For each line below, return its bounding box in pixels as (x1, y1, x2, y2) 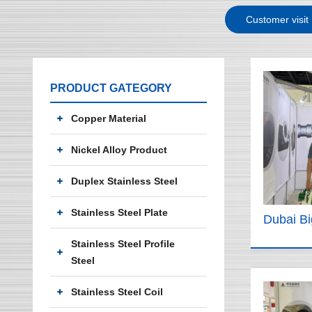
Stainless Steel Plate (71, 207, 168, 218)
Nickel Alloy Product (71, 144, 167, 155)
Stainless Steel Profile (71, 238, 175, 249)
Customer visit (245, 14, 309, 25)
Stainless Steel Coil (71, 286, 163, 297)
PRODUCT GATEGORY (50, 82, 172, 94)
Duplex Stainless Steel (71, 175, 178, 187)
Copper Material (71, 113, 146, 124)
